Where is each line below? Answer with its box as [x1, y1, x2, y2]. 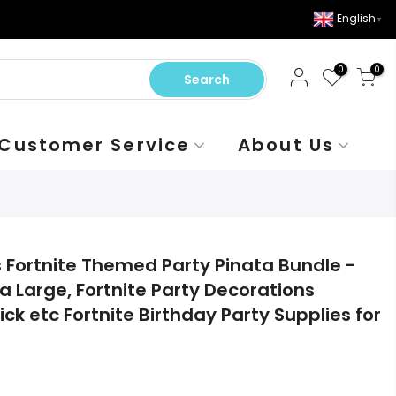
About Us [238, 133, 334, 157]
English [337, 11, 376, 27]
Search [183, 71, 230, 88]
